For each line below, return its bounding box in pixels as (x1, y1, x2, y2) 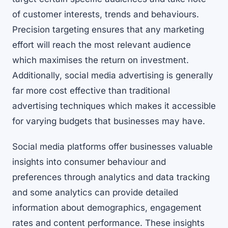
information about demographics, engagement (12, 203, 202, 213)
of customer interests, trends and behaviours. (12, 9, 199, 20)
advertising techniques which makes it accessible (12, 101, 216, 111)
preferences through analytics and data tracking (12, 172, 210, 183)
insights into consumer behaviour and (12, 157, 166, 167)
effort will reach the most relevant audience (12, 40, 191, 50)
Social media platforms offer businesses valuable (12, 141, 213, 152)
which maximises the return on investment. (12, 55, 189, 66)
